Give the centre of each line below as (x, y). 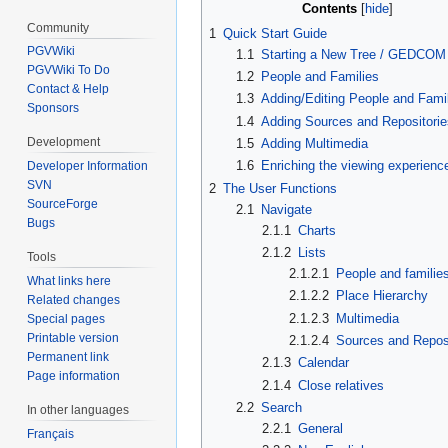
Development (64, 142)
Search (281, 407)
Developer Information (88, 166)
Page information (74, 375)
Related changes (74, 299)
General (321, 428)
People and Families (319, 76)
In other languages (78, 409)
